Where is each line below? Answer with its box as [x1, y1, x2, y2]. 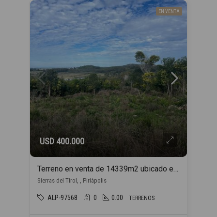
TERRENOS [129, 195, 155, 201]
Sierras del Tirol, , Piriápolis [37, 177, 107, 184]
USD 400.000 [40, 136, 84, 146]
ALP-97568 [47, 194, 77, 201]
